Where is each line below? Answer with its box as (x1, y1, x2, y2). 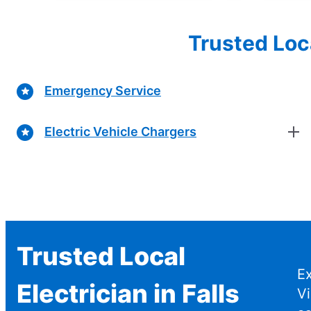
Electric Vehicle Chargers (44, 124, 196, 140)
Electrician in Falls (17, 278, 239, 309)
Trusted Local (17, 240, 185, 271)
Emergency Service (44, 83, 161, 99)
